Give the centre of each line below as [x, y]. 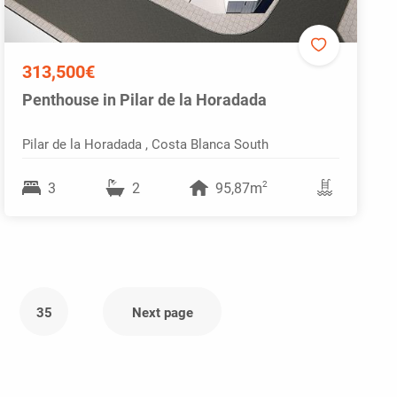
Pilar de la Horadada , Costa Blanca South [145, 143]
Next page [162, 311]
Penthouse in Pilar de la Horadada [144, 99]
